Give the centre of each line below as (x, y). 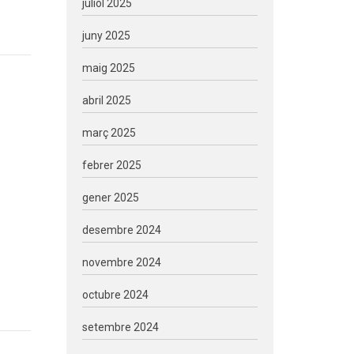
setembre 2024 (120, 327)
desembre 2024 (121, 230)
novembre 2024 (121, 262)
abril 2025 (106, 100)
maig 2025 (108, 68)
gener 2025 (110, 198)
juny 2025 (106, 36)
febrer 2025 (111, 165)
